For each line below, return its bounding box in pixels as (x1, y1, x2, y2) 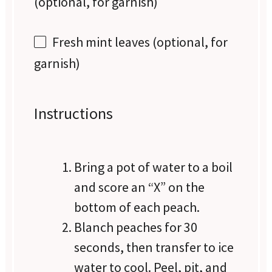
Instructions (34, 103, 114, 124)
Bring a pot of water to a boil (74, 158, 233, 175)
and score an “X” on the (74, 178, 205, 195)
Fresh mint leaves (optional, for (52, 33, 228, 50)
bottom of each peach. (74, 198, 200, 216)
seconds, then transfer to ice (74, 238, 234, 256)
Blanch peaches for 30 (74, 218, 198, 236)
